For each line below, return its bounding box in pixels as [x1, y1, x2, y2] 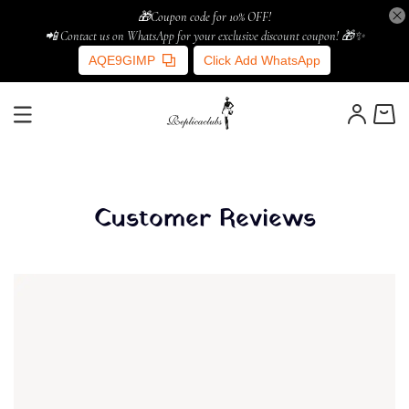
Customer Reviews [93, 201, 316, 237]
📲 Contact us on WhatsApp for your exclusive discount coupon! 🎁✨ [44, 28, 365, 44]
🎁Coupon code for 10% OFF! [138, 9, 271, 25]
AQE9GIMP [89, 53, 155, 68]
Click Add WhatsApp [204, 53, 320, 68]
